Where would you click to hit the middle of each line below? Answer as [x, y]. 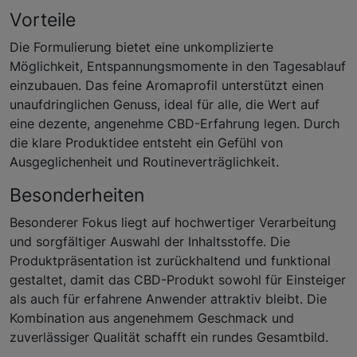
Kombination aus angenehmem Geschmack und [152, 318]
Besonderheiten [77, 194]
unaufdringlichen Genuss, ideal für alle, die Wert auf [165, 104]
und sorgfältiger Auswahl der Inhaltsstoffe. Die [150, 241]
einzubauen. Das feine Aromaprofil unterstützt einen [167, 85]
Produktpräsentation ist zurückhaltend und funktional [170, 260]
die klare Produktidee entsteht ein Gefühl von [146, 142]
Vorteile [43, 19]
